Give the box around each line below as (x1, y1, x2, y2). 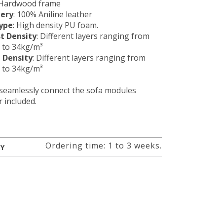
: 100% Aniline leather (13, 9, 92, 20)
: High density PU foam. (12, 20, 98, 31)
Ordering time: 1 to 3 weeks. (45, 140, 162, 151)
